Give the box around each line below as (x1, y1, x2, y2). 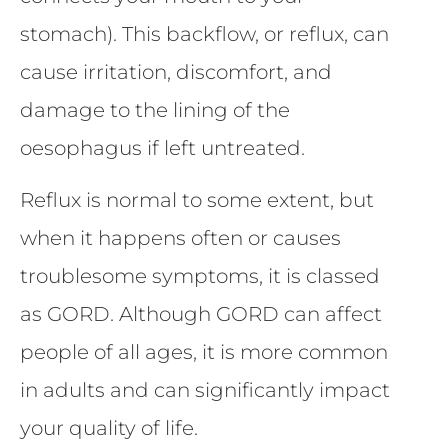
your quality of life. (20, 415, 198, 440)
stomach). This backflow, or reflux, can (20, 21, 389, 46)
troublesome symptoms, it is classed (20, 263, 380, 288)
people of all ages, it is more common (20, 339, 388, 364)
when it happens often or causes (20, 225, 341, 250)
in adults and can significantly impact (20, 377, 390, 402)
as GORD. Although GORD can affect (20, 301, 382, 326)
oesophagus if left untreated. (20, 135, 305, 160)
